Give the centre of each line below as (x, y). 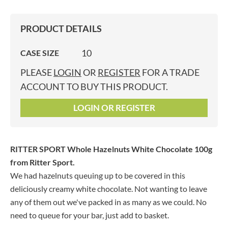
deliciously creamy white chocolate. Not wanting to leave (109, 189)
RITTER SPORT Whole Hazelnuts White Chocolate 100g (111, 149)
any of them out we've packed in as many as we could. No (108, 202)
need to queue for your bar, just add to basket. (90, 215)
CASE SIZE (40, 53)
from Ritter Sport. (42, 162)
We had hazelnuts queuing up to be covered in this (98, 175)
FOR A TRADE (170, 72)
